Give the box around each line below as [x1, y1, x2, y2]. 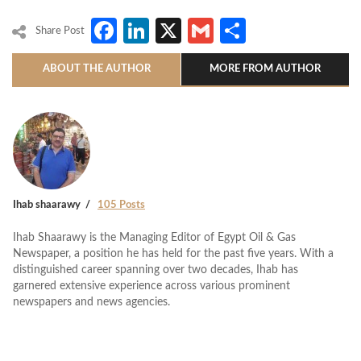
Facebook [117, 11, 230, 49]
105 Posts [98, 199, 145, 210]
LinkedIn [149, 11, 247, 49]
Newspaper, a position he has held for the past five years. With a [13, 247, 334, 259]
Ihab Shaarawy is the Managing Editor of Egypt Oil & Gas [13, 231, 296, 243]
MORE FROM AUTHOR [210, 63, 321, 74]
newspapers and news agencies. [13, 296, 170, 308]
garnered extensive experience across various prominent [13, 280, 290, 292]
